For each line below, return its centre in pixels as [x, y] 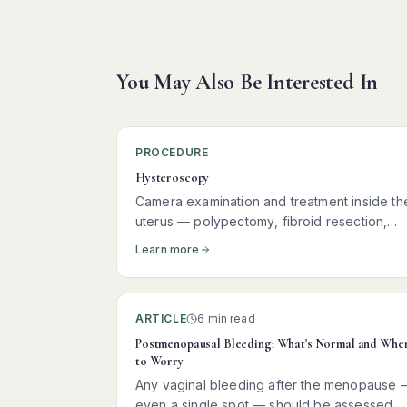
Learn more [168, 249]
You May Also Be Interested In [248, 82]
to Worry [159, 361]
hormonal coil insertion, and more [238, 241]
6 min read [226, 318]
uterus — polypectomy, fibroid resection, [262, 221]
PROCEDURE [172, 152]
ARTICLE [161, 318]
